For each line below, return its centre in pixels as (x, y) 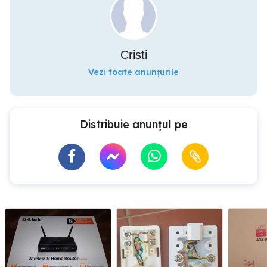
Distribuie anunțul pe (133, 124)
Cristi (133, 55)
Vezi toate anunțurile (133, 72)
